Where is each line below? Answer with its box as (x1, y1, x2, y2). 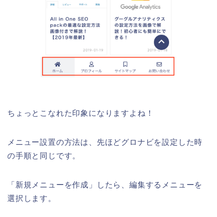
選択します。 (7, 194, 56, 203)
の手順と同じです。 (7, 152, 81, 160)
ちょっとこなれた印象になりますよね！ (7, 109, 154, 118)
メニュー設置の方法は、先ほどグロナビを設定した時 (7, 138, 203, 147)
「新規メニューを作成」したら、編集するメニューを (7, 181, 203, 189)
